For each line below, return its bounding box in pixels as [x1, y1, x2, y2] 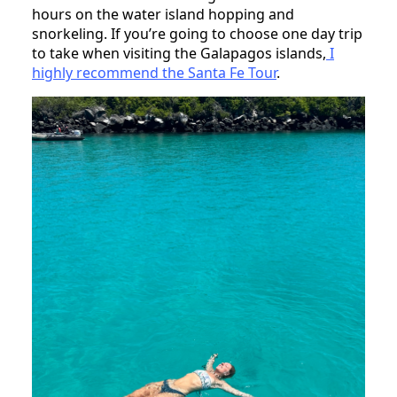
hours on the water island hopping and [32, 4, 294, 24]
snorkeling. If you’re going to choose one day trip [32, 23, 362, 43]
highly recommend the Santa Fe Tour [32, 62, 276, 82]
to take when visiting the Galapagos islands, [32, 43, 326, 63]
